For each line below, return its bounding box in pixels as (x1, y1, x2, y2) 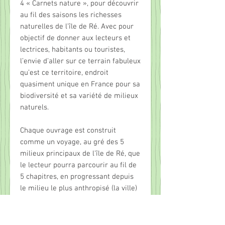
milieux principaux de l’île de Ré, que (20, 149, 140, 159)
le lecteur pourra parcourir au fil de (20, 161, 137, 170)
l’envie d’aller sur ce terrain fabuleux (20, 57, 141, 66)
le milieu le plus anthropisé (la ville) (20, 184, 137, 193)
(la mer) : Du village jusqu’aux (20, 207, 116, 216)
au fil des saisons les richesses (20, 11, 122, 20)
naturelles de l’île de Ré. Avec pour (20, 22, 134, 32)
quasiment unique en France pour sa (20, 80, 140, 89)
